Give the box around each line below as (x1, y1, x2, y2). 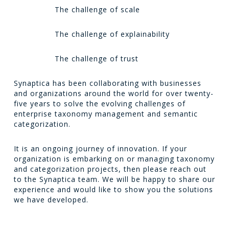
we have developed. (13, 195, 88, 205)
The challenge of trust (54, 54, 139, 64)
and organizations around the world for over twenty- (13, 88, 214, 99)
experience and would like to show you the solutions (13, 185, 213, 195)
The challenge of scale (54, 5, 140, 15)
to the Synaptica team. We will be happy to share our (13, 174, 215, 185)
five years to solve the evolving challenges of (13, 99, 186, 109)
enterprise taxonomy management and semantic (13, 109, 198, 119)
